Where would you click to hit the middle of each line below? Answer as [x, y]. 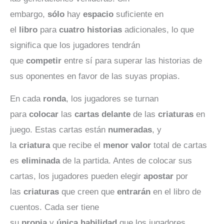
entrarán [134, 192]
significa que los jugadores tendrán [75, 45]
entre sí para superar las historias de [132, 60]
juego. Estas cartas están [59, 130]
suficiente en [138, 14]
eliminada [41, 161]
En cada [26, 99]
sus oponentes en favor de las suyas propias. [95, 76]
